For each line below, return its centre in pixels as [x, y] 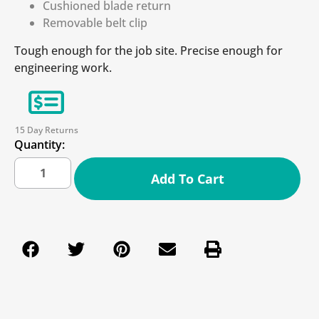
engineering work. [63, 68]
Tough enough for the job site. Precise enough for [148, 51]
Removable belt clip [95, 23]
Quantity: [40, 145]
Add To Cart [187, 179]
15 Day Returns [46, 130]
